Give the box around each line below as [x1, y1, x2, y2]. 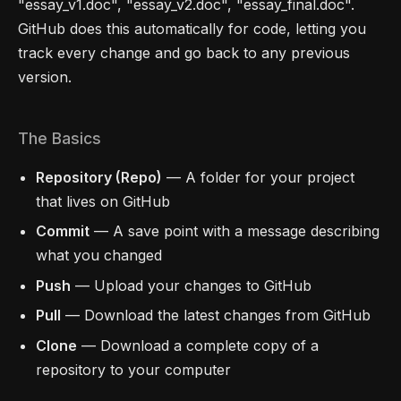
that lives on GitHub [36, 192, 170, 210]
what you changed [36, 246, 162, 265]
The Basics [18, 129, 101, 148]
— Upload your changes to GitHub [71, 276, 311, 294]
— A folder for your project [162, 168, 354, 186]
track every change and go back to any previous [18, 44, 350, 62]
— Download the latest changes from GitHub [61, 306, 371, 325]
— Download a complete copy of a [77, 336, 319, 354]
